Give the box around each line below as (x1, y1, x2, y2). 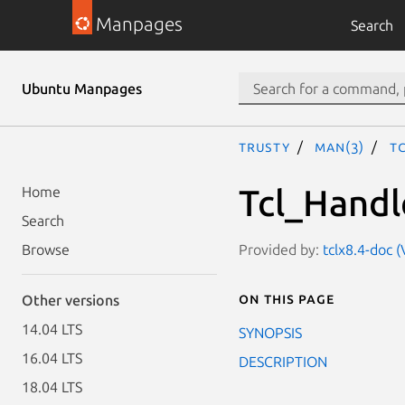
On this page (239, 289, 334, 306)
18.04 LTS (22, 379, 82, 395)
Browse (22, 241, 70, 258)
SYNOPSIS (239, 324, 302, 341)
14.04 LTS (22, 321, 82, 337)
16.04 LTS (22, 350, 82, 366)
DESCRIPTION (239, 353, 327, 370)
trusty (239, 138, 290, 155)
